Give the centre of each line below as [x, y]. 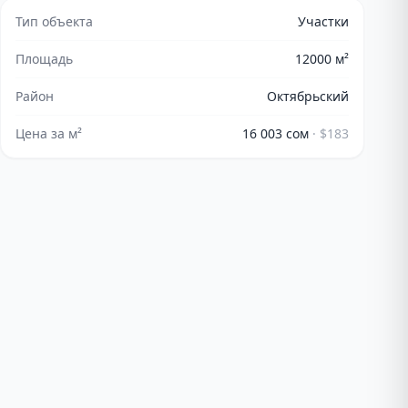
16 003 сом [275, 133]
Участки [323, 21]
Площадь [44, 59]
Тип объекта [54, 21]
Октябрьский [308, 96]
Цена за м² [49, 133]
